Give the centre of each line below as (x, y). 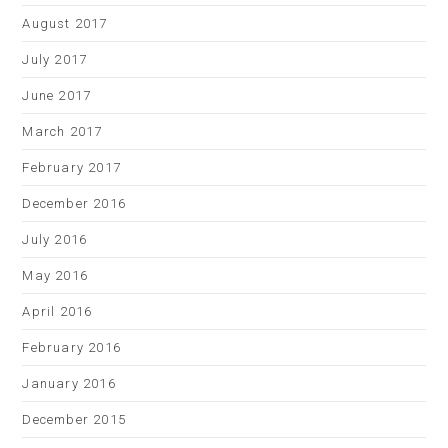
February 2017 (72, 167)
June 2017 (57, 95)
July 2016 (55, 239)
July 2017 (55, 59)
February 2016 (72, 347)
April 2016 (57, 311)
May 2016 (55, 275)
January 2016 (69, 383)
